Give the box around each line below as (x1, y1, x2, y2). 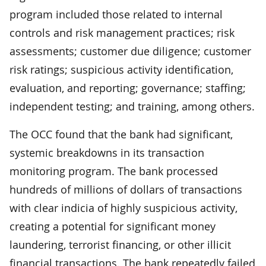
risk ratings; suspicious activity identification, (9, 62, 233, 77)
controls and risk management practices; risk (9, 25, 235, 40)
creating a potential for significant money (9, 218, 216, 233)
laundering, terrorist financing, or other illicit (9, 237, 231, 252)
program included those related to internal (9, 7, 223, 21)
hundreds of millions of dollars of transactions (9, 182, 242, 197)
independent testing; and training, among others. (9, 99, 255, 113)
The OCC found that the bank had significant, (9, 126, 233, 141)
